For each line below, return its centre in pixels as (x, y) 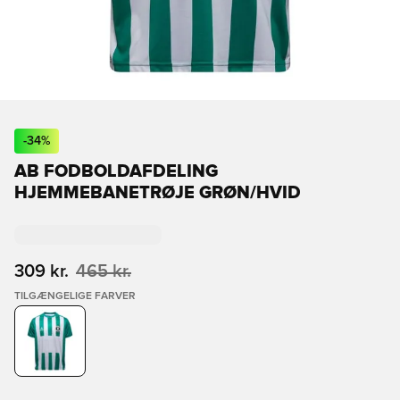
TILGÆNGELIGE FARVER (75, 296)
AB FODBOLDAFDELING (116, 171)
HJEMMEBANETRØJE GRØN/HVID (158, 193)
